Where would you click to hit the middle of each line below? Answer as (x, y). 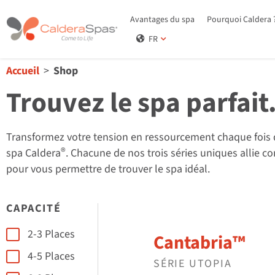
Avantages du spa (162, 19)
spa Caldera (33, 153)
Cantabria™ (199, 243)
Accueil (23, 71)
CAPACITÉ (34, 209)
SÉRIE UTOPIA (193, 264)
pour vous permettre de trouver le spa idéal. (108, 169)
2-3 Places (51, 234)
